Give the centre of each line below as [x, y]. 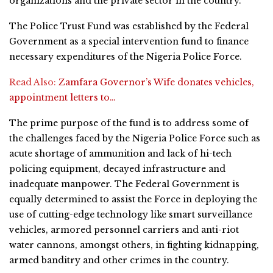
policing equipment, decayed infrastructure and [117, 168]
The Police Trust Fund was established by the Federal [129, 26]
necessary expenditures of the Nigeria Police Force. [126, 56]
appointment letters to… [62, 97]
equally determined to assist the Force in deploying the [133, 199]
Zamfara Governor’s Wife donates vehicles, [156, 82]
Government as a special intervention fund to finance [129, 41]
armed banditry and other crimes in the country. [119, 260]
